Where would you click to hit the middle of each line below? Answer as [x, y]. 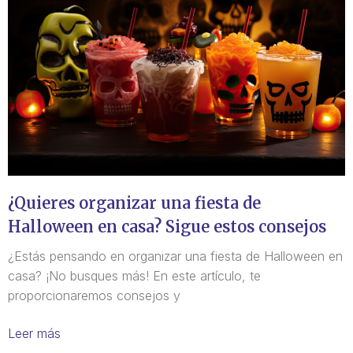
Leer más [34, 334]
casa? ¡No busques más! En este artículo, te [134, 276]
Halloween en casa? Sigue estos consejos [167, 227]
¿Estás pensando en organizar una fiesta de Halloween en [175, 256]
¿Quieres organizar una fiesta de [134, 203]
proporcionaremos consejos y [94, 296]
